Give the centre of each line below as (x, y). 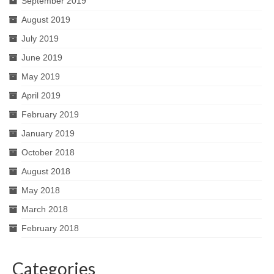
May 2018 (41, 190)
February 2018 (50, 228)
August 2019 (46, 20)
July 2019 (40, 39)
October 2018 (48, 152)
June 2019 (42, 57)
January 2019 (48, 133)
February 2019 (50, 114)
